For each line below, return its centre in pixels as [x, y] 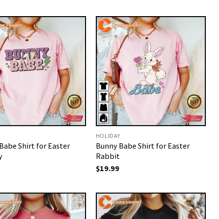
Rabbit [108, 156]
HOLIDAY [108, 135]
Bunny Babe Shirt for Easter [142, 145]
